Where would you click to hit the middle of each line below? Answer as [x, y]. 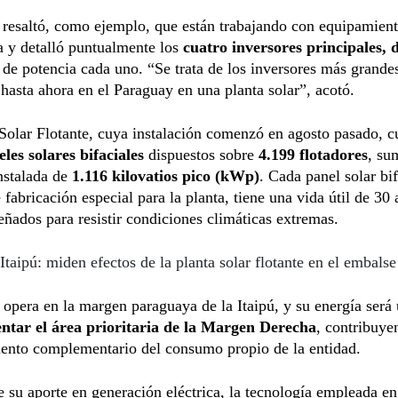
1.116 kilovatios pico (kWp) [163, 175]
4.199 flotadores [313, 154]
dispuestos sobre [201, 154]
